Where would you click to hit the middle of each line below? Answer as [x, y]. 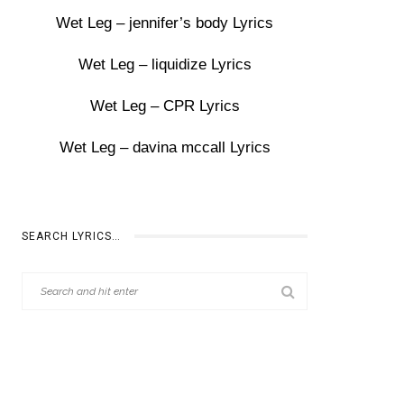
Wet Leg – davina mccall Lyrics [165, 147]
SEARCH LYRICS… [72, 236]
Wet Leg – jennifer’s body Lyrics [165, 23]
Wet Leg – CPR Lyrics [165, 106]
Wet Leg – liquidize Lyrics [165, 64]
